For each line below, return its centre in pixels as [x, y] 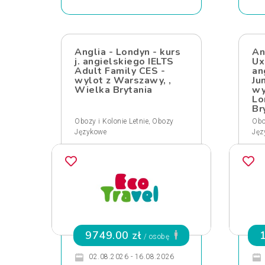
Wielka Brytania [114, 90]
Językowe [91, 132]
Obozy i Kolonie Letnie [112, 121]
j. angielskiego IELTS [124, 62]
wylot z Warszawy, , [123, 80]
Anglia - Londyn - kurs [127, 52]
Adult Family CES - [120, 71]
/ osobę [156, 237]
